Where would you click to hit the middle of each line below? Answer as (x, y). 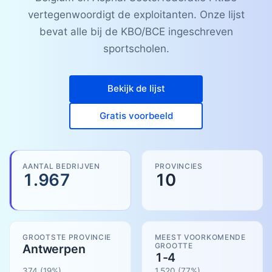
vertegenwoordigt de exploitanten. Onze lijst (136, 15)
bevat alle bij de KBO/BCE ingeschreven (136, 32)
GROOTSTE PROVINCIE (67, 237)
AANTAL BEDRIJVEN (61, 166)
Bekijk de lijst (136, 89)
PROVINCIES (178, 166)
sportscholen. (136, 49)
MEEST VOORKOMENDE (200, 237)
